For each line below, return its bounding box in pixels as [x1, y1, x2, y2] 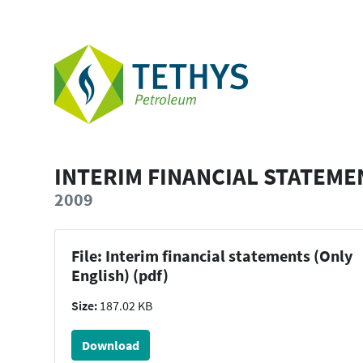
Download [82, 337, 139, 354]
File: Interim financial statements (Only [71, 246, 352, 267]
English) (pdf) [71, 265, 169, 286]
